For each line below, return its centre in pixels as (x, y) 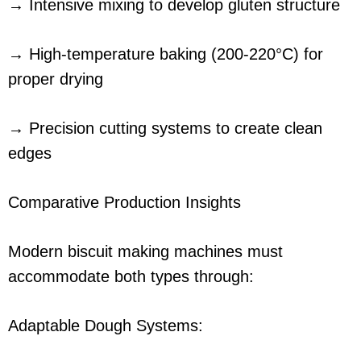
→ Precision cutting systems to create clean (165, 129)
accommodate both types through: (131, 277)
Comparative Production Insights (124, 203)
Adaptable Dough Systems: (106, 326)
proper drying (56, 79)
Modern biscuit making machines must (145, 252)
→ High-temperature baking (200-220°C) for (166, 54)
